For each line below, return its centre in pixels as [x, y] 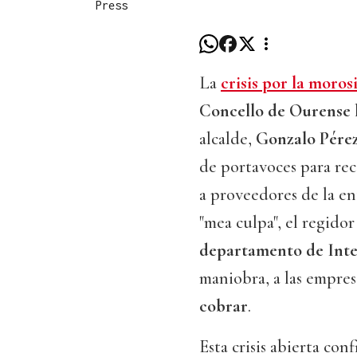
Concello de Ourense [275, 111]
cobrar [224, 306]
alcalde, [228, 139]
